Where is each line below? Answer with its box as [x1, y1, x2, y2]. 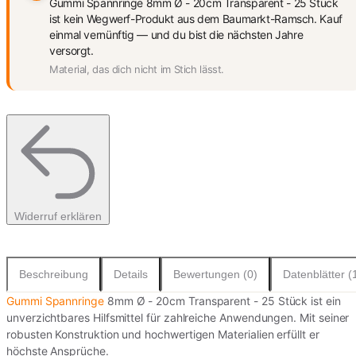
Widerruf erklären [14, 210, 102, 222]
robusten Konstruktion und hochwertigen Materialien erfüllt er [6, 327, 319, 341]
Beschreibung [19, 268, 88, 281]
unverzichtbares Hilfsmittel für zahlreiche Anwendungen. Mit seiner [6, 311, 350, 324]
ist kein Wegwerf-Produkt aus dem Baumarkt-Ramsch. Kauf [49, 12, 342, 25]
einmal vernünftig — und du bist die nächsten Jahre [49, 28, 304, 41]
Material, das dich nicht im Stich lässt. [49, 63, 225, 75]
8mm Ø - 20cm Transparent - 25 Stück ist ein [103, 294, 341, 308]
